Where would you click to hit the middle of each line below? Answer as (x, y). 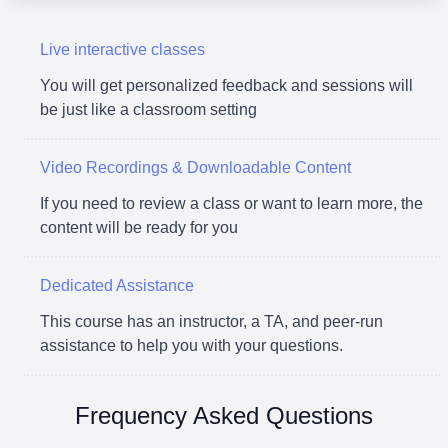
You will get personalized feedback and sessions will (226, 85)
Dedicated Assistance (117, 285)
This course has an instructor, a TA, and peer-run (211, 321)
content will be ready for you (139, 227)
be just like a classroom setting (148, 109)
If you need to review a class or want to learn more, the (231, 203)
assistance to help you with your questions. (191, 345)
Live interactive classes (122, 49)
